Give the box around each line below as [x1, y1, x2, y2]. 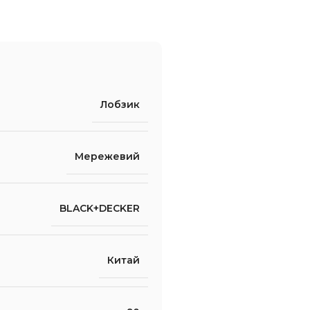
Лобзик [100, 98, 140, 111]
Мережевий [75, 150, 140, 163]
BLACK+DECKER [60, 202, 140, 215]
